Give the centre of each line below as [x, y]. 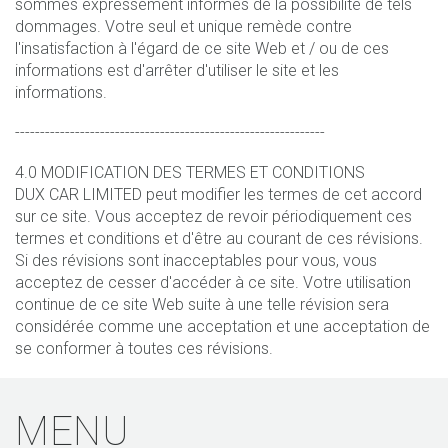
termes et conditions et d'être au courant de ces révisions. [219, 238]
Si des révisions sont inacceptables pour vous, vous [196, 260]
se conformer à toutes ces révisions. [144, 348]
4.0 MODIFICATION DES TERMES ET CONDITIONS [190, 172]
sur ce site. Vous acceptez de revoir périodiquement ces [213, 216]
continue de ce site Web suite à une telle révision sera [202, 304]
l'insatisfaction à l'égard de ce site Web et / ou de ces [202, 48]
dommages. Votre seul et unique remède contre [183, 26]
